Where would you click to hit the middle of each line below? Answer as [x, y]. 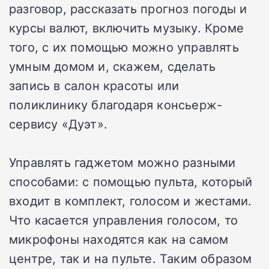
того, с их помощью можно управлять [124, 47]
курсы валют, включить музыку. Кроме [127, 27]
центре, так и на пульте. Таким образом [131, 258]
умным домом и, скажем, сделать [113, 66]
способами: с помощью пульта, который [131, 181]
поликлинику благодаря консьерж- [116, 104]
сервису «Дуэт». [58, 123]
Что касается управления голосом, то [124, 219]
